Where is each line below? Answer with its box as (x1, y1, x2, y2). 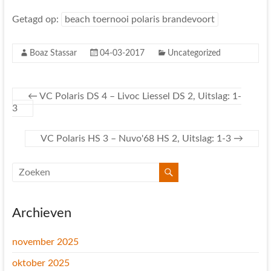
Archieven (11, 206, 71, 220)
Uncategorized (167, 49, 221, 57)
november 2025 (11, 237, 79, 247)
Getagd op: (11, 15, 61, 24)
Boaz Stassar (29, 49, 77, 57)
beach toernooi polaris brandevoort (64, 15, 215, 24)
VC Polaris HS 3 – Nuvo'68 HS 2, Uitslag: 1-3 (41, 134, 234, 143)
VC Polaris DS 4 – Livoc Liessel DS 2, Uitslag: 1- (37, 91, 241, 101)
